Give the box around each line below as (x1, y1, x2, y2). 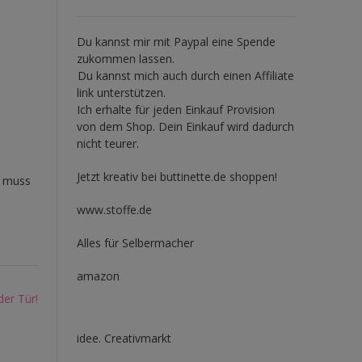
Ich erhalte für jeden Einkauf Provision (76, 101, 275, 117)
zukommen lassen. (76, 50, 175, 66)
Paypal (173, 33, 208, 49)
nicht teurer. (76, 135, 139, 151)
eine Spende (208, 33, 276, 49)
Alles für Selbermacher (76, 234, 194, 250)
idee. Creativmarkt (76, 330, 171, 346)
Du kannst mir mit (76, 33, 174, 49)
